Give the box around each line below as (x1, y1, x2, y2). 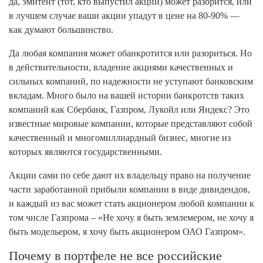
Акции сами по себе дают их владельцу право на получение (9, 170, 251, 180)
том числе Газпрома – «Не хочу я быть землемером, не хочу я (9, 213, 254, 222)
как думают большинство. (9, 25, 113, 35)
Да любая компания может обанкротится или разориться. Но (9, 48, 252, 58)
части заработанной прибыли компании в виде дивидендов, (9, 184, 250, 194)
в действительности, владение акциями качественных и (9, 62, 233, 72)
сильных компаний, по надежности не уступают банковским (9, 76, 253, 86)
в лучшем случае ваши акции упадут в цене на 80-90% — (9, 11, 240, 21)
